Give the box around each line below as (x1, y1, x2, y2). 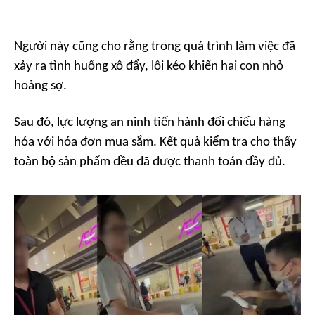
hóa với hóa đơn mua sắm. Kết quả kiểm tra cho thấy (14, 136, 297, 149)
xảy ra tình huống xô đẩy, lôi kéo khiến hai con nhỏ (14, 60, 283, 73)
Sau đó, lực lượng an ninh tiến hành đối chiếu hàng (14, 116, 285, 129)
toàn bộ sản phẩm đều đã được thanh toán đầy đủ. (14, 155, 285, 169)
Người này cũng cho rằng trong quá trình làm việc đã (14, 40, 295, 53)
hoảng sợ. (14, 79, 67, 93)
